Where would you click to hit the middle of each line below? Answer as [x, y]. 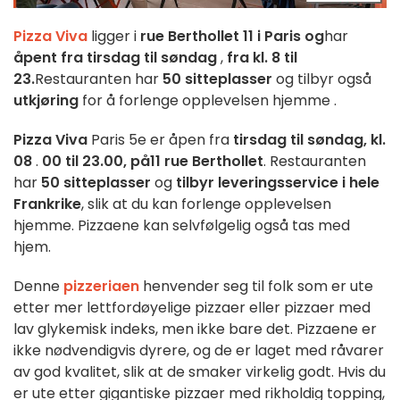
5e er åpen [167, 140]
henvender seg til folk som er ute [256, 287]
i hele [361, 183]
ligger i [116, 37]
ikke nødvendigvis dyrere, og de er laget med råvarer [199, 351]
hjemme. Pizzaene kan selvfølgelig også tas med [182, 226]
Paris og [294, 37]
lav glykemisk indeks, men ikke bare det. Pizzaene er [195, 329]
